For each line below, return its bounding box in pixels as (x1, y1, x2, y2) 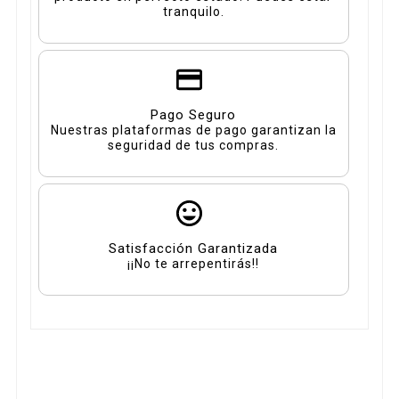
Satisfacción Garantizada (109, 240, 279, 256)
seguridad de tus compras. (108, 137, 280, 152)
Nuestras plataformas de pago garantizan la (50, 122, 337, 137)
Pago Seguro (151, 106, 237, 123)
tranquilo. (162, 4, 224, 19)
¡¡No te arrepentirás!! (127, 256, 260, 271)
